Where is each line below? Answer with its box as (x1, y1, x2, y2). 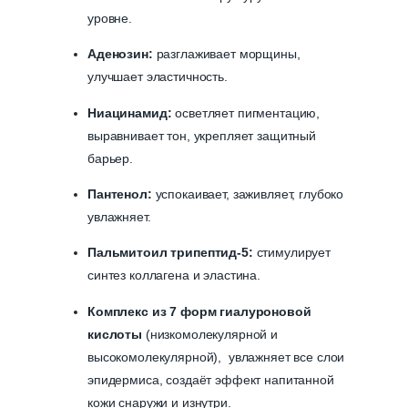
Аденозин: (87, 46, 157, 62)
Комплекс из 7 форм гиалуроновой (87, 303, 311, 319)
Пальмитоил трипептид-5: (87, 245, 257, 260)
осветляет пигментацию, (175, 105, 321, 120)
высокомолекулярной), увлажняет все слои (87, 349, 345, 364)
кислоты (87, 326, 142, 342)
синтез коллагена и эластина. (87, 268, 260, 283)
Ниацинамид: (87, 105, 176, 120)
